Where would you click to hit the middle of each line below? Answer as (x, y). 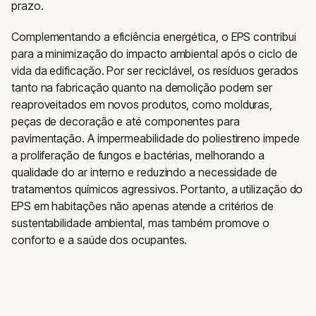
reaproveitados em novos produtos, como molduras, (142, 104)
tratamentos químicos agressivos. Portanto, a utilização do (157, 189)
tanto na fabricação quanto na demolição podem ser (142, 87)
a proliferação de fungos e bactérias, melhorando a (138, 155)
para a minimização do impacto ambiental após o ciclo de (154, 53)
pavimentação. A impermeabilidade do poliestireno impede (156, 138)
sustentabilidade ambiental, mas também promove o (141, 223)
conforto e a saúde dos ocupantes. (99, 239)
